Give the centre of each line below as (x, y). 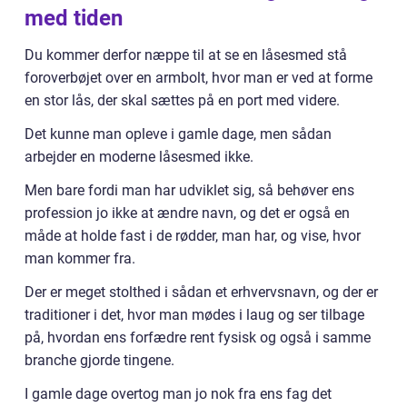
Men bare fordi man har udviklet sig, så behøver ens (189, 190)
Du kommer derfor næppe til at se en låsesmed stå (186, 55)
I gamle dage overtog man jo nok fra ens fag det (178, 393)
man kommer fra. (80, 258)
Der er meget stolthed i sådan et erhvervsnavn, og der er (201, 292)
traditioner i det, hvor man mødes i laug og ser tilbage (194, 314)
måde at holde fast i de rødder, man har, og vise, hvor (193, 235)
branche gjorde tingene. (99, 360)
